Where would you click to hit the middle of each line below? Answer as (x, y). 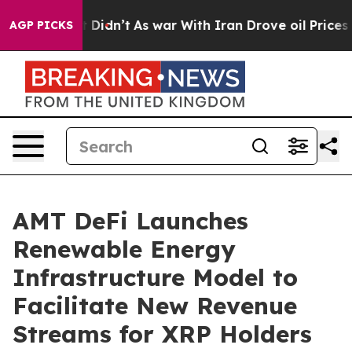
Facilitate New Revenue (155, 306)
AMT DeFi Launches (130, 221)
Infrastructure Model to (155, 277)
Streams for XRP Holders (162, 334)
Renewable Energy (124, 249)
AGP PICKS (41, 25)
